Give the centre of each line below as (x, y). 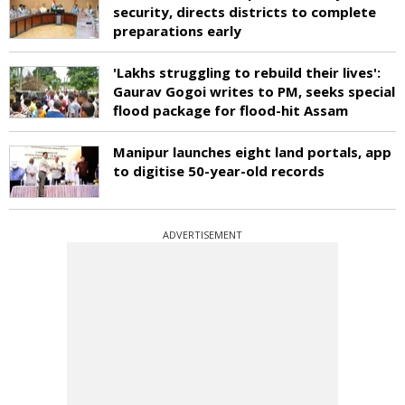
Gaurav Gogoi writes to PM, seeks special (254, 91)
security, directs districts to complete (245, 11)
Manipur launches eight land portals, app (252, 151)
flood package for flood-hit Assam (231, 110)
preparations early (177, 30)
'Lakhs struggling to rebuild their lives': (247, 72)
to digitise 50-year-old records (219, 170)
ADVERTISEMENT (202, 234)
